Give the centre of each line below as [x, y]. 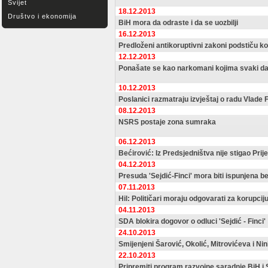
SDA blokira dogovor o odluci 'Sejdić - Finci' [192, 221]
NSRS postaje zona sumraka [167, 122]
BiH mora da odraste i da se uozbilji [178, 23]
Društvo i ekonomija [42, 16]
